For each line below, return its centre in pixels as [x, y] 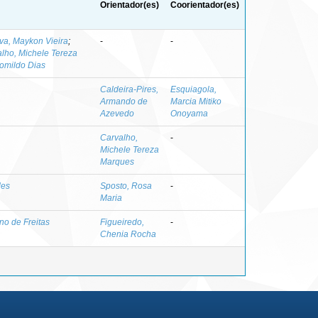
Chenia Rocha [128, 234]
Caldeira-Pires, [129, 89]
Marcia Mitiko [196, 101]
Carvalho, [119, 137]
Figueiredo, [122, 222]
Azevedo [117, 113]
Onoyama [189, 113]
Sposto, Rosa [126, 186]
